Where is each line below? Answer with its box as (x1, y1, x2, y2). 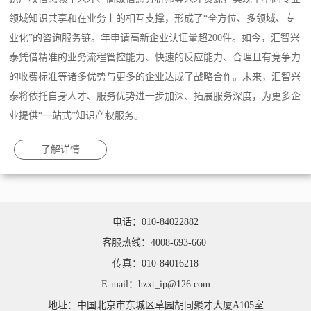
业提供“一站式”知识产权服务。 (9, 110, 144, 121)
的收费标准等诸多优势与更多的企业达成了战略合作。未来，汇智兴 (9, 72, 301, 83)
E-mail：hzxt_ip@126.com (101, 279, 210, 290)
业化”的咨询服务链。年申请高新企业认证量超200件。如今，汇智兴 (9, 33, 301, 44)
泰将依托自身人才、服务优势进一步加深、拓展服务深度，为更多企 (9, 91, 301, 102)
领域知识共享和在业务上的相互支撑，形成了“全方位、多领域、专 (9, 13, 296, 24)
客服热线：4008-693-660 (102, 237, 209, 249)
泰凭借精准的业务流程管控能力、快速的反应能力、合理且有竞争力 (9, 52, 301, 63)
